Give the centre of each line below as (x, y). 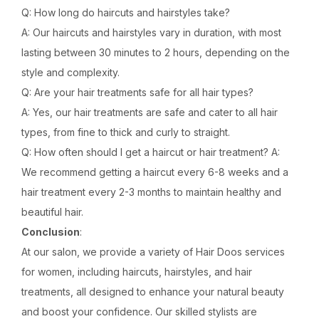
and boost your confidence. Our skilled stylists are (139, 312)
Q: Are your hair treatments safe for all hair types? (137, 92)
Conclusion (51, 232)
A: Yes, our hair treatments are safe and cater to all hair (150, 112)
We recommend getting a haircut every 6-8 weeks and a (155, 172)
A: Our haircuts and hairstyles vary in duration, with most (151, 32)
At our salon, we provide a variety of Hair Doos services (153, 252)
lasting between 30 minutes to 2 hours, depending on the (156, 52)
